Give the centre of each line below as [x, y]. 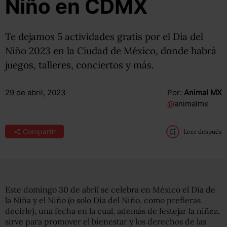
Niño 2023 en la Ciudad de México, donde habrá [111, 51]
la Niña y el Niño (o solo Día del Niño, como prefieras [103, 200]
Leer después [202, 131]
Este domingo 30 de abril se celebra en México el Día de [110, 190]
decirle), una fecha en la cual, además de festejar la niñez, [112, 211]
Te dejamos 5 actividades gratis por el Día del [104, 36]
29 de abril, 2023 [35, 92]
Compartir [39, 131]
